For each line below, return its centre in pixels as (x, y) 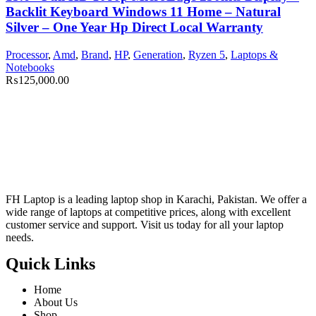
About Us (56, 302)
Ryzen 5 (207, 55)
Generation (158, 55)
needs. (20, 237)
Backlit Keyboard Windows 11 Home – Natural (143, 12)
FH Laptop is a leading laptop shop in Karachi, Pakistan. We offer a (156, 199)
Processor (27, 55)
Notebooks (30, 67)
